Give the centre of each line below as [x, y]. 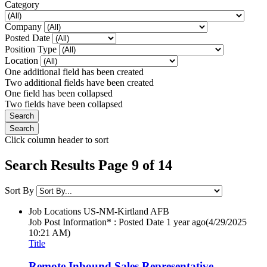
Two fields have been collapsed [64, 104]
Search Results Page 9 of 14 [89, 165]
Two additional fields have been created [79, 82]
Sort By [19, 190]
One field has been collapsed [59, 93]
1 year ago [186, 222]
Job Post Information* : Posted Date [96, 222]
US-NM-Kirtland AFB [126, 211]
